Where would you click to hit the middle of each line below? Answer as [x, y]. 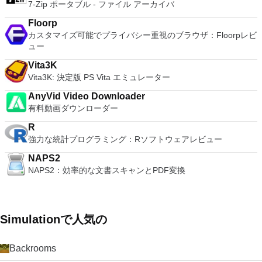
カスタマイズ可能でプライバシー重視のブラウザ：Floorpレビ [142, 35]
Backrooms [33, 248]
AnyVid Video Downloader [87, 96]
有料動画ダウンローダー [73, 108]
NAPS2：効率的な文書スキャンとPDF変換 [107, 170]
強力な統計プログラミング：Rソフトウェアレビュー [125, 139]
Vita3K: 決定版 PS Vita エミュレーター [99, 77]
